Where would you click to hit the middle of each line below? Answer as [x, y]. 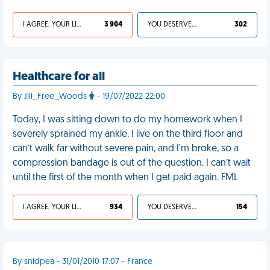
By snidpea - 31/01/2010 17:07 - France [83, 262]
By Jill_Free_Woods [51, 97]
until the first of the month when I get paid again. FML [125, 178]
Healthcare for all [59, 77]
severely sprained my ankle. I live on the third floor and [128, 134]
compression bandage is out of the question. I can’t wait [132, 163]
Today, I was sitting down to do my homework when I [127, 120]
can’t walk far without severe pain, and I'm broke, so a [126, 149]
